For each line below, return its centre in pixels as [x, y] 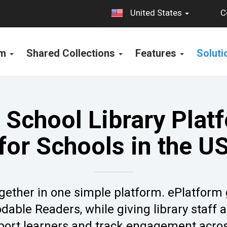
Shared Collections [72, 53]
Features [157, 53]
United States [156, 13]
